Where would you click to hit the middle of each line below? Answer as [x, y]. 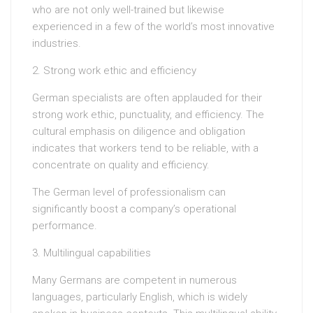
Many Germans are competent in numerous [134, 281]
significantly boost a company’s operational [134, 209]
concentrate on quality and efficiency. [121, 165]
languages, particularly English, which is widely [140, 297]
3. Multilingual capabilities [92, 253]
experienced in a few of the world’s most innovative [153, 27]
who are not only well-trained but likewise [128, 10]
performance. [65, 226]
